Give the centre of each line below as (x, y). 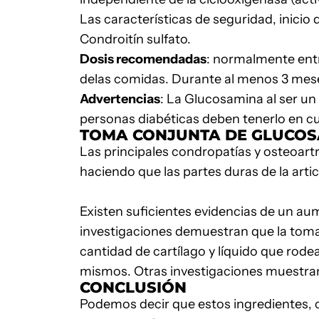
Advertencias (120, 99)
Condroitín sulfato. (135, 39)
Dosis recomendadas (143, 59)
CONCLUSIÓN (133, 287)
